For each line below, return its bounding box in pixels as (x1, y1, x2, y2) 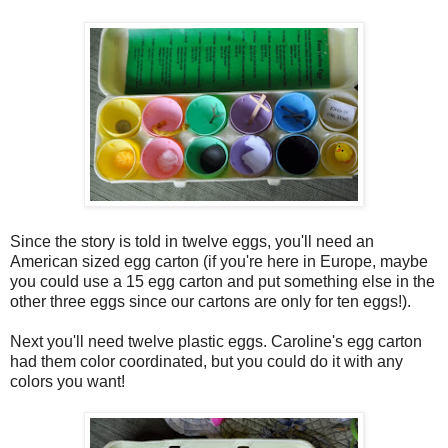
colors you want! (10, 373, 125, 391)
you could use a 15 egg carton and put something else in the (10, 273, 435, 291)
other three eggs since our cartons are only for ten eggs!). (10, 293, 411, 311)
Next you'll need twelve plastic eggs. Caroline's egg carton (10, 333, 422, 351)
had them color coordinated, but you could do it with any (10, 353, 403, 371)
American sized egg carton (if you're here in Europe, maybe (10, 253, 428, 271)
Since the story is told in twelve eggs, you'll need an (10, 233, 374, 251)
